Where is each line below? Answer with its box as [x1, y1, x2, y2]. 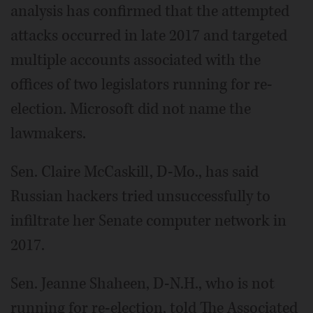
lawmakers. [10, 123, 86, 145]
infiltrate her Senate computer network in [10, 210, 286, 232]
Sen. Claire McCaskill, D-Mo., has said [10, 161, 259, 183]
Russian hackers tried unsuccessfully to [10, 186, 270, 208]
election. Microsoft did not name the [10, 99, 251, 120]
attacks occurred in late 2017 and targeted [10, 25, 287, 47]
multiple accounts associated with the [10, 50, 261, 71]
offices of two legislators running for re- [10, 74, 272, 96]
